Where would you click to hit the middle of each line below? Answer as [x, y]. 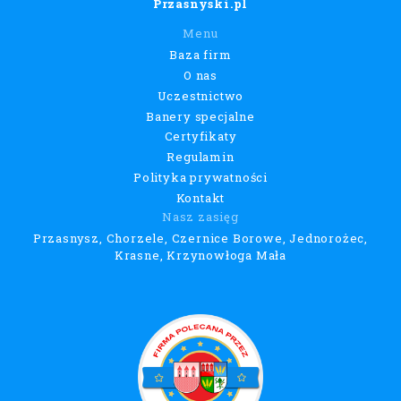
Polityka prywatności [200, 178]
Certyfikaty [200, 137]
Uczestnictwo [200, 95]
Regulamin [200, 157]
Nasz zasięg [200, 216]
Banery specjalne [200, 116]
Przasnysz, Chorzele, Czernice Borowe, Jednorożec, [200, 238]
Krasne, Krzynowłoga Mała [200, 255]
